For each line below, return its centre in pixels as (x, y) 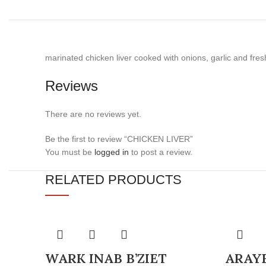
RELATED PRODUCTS (113, 180)
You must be (70, 152)
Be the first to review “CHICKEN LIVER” (119, 139)
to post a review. (161, 152)
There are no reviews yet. (93, 114)
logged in (112, 152)
